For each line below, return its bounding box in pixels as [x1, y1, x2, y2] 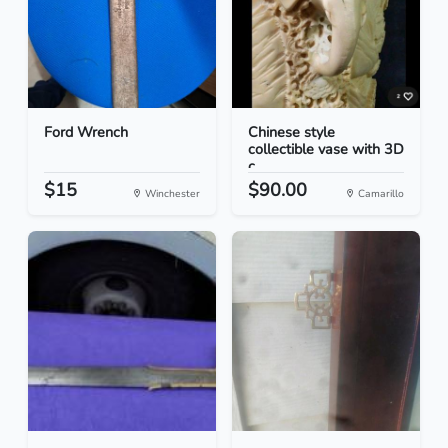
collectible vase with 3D [248, 139, 404, 160]
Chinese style [248, 122, 335, 143]
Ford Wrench [44, 122, 128, 143]
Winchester [142, 186, 200, 202]
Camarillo [355, 186, 404, 202]
